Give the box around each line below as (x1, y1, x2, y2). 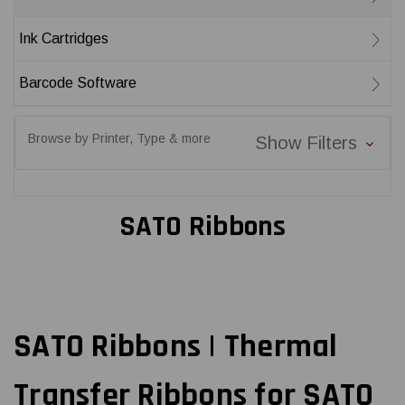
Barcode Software (19, 75, 137, 90)
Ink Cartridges (19, 31, 108, 46)
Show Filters (254, 133, 363, 153)
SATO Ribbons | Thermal (14, 325, 338, 367)
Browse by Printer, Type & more (28, 131, 211, 146)
